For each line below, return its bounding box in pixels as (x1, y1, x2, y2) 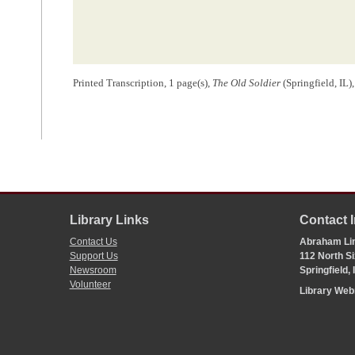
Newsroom (69, 265, 116, 277)
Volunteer (69, 279, 111, 291)
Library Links (69, 213, 149, 227)
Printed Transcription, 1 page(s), (73, 77, 213, 90)
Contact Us (69, 236, 117, 248)
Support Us (69, 250, 118, 262)
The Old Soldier (212, 77, 284, 90)
